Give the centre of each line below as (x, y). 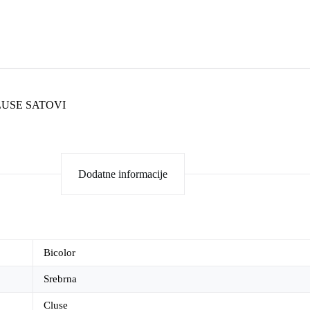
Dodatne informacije (122, 174)
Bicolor (60, 253)
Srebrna (60, 279)
